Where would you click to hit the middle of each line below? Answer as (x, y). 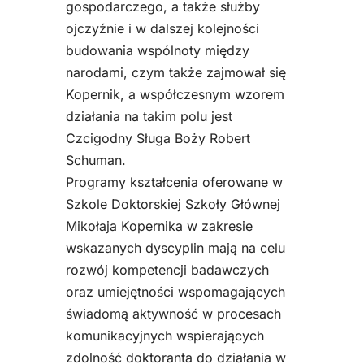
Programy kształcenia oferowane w (174, 182)
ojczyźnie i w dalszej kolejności (162, 29)
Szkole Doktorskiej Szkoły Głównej (173, 204)
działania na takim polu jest (149, 117)
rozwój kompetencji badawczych (167, 270)
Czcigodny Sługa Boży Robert (158, 139)
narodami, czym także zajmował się (175, 73)
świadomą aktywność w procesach (173, 314)
